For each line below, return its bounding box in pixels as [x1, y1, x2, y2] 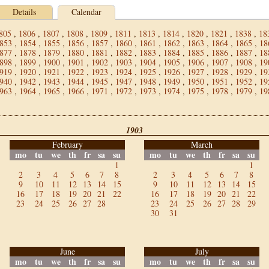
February [52, 139, 83, 150]
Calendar [71, 6, 101, 17]
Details [12, 6, 36, 17]
